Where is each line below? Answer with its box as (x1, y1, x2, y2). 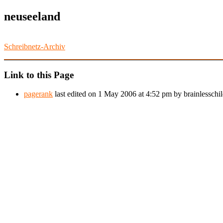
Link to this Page (4, 69, 74, 80)
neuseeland (4, 9, 60, 23)
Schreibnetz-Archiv (4, 42, 65, 51)
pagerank (24, 90, 53, 99)
